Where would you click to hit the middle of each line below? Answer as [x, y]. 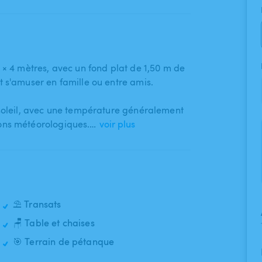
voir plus [117, 124]
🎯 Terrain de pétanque [64, 242]
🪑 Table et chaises [54, 223]
